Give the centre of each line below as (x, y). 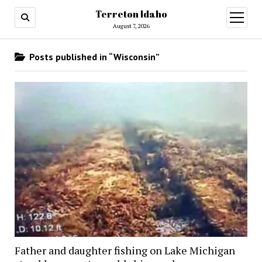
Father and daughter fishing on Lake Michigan (125, 251)
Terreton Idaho (131, 14)
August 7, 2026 (131, 26)
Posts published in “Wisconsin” (93, 57)
